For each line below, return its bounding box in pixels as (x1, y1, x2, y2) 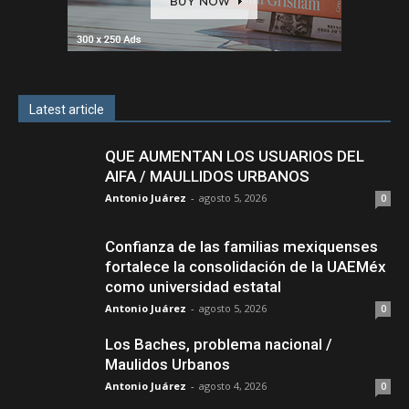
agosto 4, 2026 (199, 379, 267, 393)
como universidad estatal (105, 278, 281, 296)
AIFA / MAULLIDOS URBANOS (105, 167, 309, 185)
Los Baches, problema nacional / (105, 335, 332, 353)
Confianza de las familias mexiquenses (105, 237, 378, 256)
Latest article (29, 102, 104, 117)
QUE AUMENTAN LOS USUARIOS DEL (105, 147, 364, 165)
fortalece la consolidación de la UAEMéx (105, 257, 386, 276)
